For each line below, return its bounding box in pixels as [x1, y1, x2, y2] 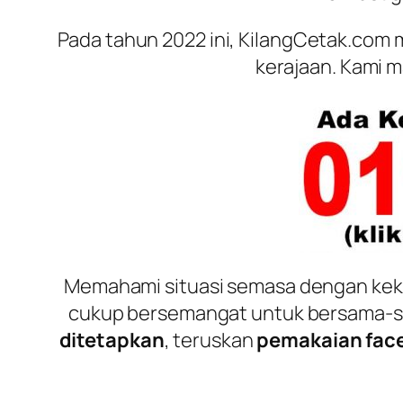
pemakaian [256, 326, 366, 354]
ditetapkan [58, 326, 165, 354]
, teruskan [164, 326, 257, 354]
